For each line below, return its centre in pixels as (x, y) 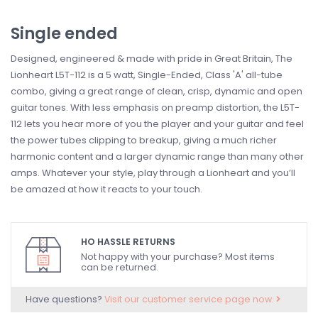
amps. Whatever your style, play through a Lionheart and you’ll (153, 173)
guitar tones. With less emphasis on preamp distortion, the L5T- (155, 108)
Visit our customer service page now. (190, 300)
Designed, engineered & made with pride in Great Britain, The (152, 59)
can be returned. (120, 267)
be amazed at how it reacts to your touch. (106, 190)
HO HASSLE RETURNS (128, 242)
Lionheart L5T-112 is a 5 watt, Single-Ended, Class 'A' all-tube (147, 75)
